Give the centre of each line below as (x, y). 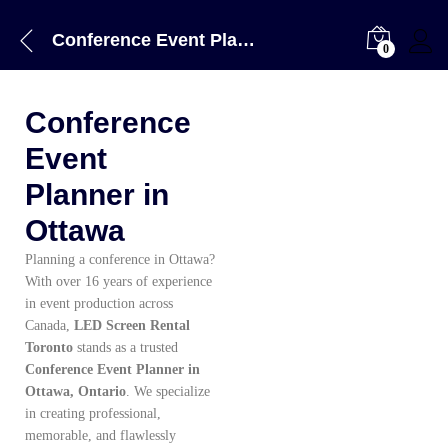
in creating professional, (93, 413)
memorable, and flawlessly (100, 435)
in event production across (99, 303)
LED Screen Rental (132, 325)
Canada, (49, 325)
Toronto (49, 347)
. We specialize (168, 391)
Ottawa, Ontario (75, 391)
